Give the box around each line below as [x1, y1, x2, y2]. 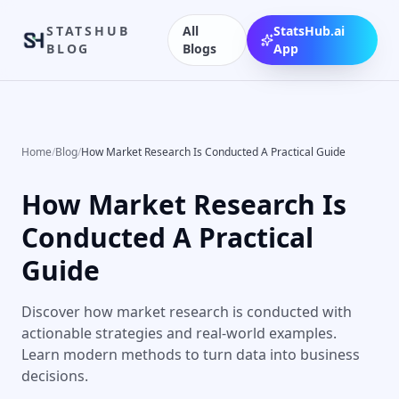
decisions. [21, 366, 88, 386]
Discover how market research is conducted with [21, 302, 352, 322]
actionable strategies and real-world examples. [21, 323, 337, 343]
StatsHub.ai [273, 22, 345, 39]
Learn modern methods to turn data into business [21, 345, 360, 364]
